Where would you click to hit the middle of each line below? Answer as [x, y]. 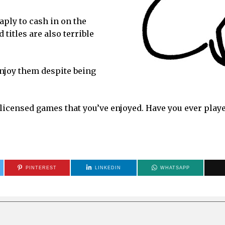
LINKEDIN [108, 167]
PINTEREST [41, 167]
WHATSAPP [175, 167]
